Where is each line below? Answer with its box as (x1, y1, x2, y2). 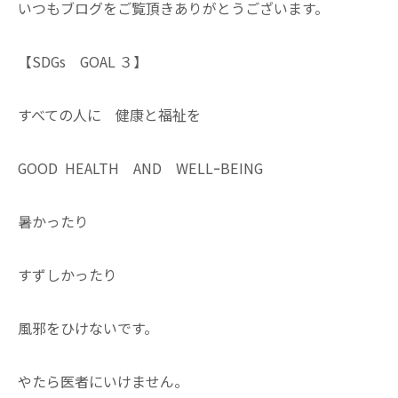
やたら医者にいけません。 (18, 370, 188, 392)
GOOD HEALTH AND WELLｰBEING (18, 157, 263, 179)
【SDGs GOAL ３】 (18, 51, 147, 72)
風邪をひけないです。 (18, 317, 158, 338)
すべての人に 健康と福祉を (18, 104, 201, 125)
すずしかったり (18, 264, 117, 285)
